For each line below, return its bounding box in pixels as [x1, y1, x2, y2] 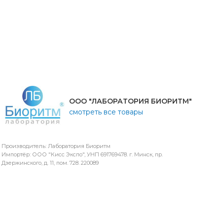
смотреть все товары [69, 108, 144, 117]
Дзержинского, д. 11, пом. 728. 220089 [1, 159, 99, 167]
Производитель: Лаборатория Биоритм [1, 143, 110, 150]
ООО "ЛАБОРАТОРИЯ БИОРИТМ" [69, 97, 192, 106]
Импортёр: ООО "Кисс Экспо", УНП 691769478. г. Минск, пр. [1, 151, 163, 158]
